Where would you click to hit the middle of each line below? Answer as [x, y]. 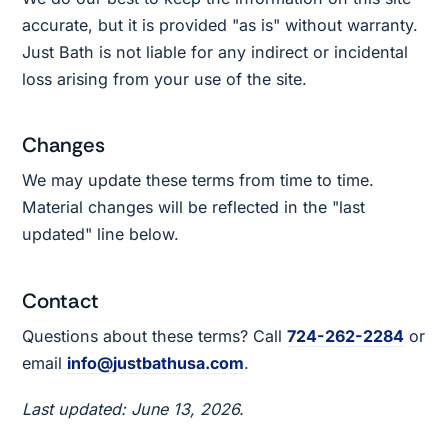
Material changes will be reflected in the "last [194, 207]
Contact [60, 300]
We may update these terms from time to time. [198, 180]
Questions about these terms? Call [155, 335]
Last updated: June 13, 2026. [133, 409]
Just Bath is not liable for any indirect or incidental [215, 52]
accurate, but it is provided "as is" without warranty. [220, 25]
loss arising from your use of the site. [165, 79]
